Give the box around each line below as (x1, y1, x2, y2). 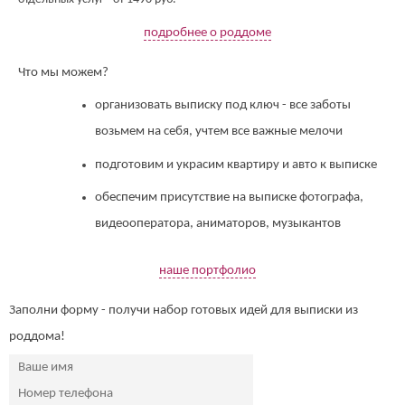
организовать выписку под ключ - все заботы (95, 99, 351, 112)
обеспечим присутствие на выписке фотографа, (95, 191, 363, 204)
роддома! (9, 329, 65, 344)
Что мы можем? (18, 65, 108, 80)
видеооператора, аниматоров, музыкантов (95, 217, 341, 231)
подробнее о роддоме (143, 25, 271, 40)
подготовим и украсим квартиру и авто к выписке (95, 157, 377, 172)
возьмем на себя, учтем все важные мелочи (95, 125, 343, 138)
